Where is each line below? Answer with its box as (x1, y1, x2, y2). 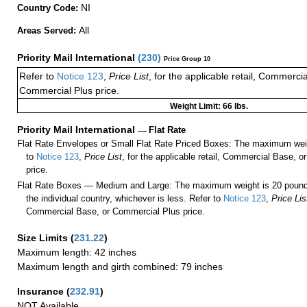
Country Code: (17, 3, 81, 14)
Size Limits (17, 232, 71, 243)
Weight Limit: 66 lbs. (170, 101, 248, 112)
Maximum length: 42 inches (17, 246, 136, 258)
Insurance (17, 285, 66, 297)
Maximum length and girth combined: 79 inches (17, 260, 223, 272)
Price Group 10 (164, 56, 210, 63)
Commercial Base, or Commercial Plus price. (26, 206, 206, 217)
